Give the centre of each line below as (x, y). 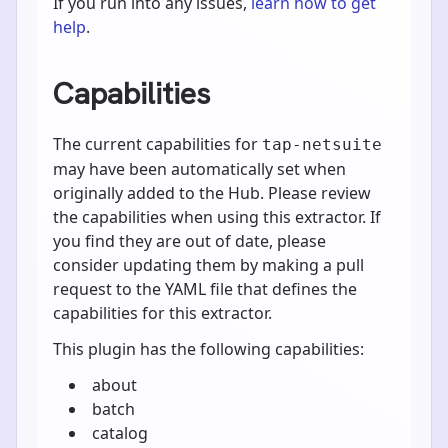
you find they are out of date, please (189, 240)
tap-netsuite (322, 144)
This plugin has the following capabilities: (208, 348)
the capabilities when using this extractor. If (217, 216)
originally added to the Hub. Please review (212, 192)
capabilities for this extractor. (162, 312)
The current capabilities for (157, 143)
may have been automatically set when (199, 168)
